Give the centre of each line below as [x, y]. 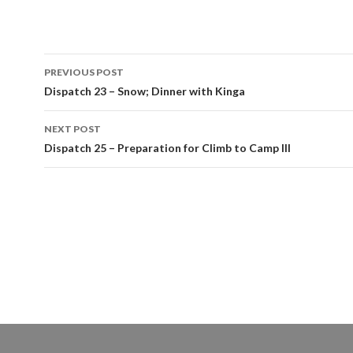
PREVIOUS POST [84, 72]
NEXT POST [72, 128]
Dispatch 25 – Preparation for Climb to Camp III [167, 147]
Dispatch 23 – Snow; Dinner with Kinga [145, 91]
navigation [93, 93]
